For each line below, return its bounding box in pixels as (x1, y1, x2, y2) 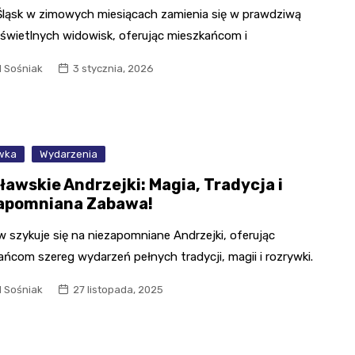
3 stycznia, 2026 (73, 63, 155, 75)
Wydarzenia (40, 147, 98, 160)
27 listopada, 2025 (73, 283, 164, 296)
